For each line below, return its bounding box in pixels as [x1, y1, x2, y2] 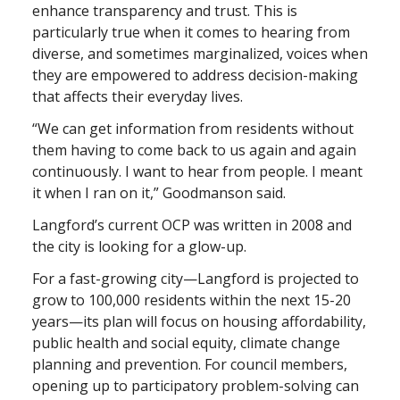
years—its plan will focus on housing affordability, [32, 312, 366, 332]
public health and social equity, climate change [32, 333, 340, 354]
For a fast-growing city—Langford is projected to [32, 269, 359, 289]
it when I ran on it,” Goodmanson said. [32, 183, 289, 204]
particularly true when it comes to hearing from [32, 22, 350, 43]
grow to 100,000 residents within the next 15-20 [32, 290, 351, 311]
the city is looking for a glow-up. [32, 237, 250, 257]
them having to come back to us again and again [32, 140, 356, 161]
